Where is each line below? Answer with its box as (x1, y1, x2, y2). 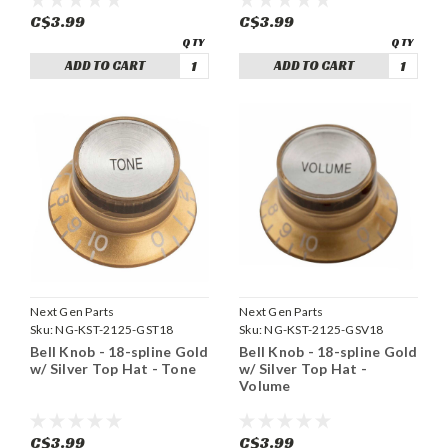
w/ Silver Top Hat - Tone (30, 359, 196, 377)
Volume (239, 376, 291, 394)
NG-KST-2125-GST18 (55, 321, 174, 337)
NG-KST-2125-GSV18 (264, 321, 384, 337)
